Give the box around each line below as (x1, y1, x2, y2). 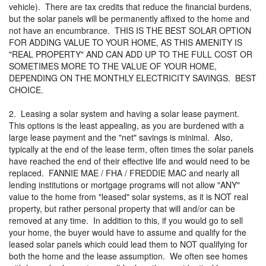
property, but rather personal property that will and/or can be (9, 202, 235, 215)
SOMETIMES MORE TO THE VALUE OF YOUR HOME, (9, 60, 217, 72)
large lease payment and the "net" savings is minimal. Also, (9, 131, 233, 144)
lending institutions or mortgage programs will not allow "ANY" (9, 179, 240, 191)
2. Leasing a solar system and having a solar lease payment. (9, 107, 242, 120)
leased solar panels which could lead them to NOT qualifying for (9, 238, 248, 251)
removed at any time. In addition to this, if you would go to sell (9, 214, 243, 227)
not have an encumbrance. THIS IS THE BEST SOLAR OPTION (9, 24, 251, 37)
